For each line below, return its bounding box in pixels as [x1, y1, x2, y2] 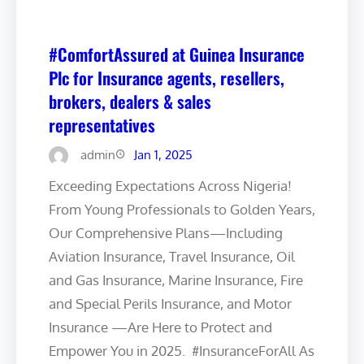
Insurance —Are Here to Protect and [49, 318, 272, 336]
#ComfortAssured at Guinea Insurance [49, 41, 305, 67]
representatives [49, 111, 155, 137]
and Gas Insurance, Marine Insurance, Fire [49, 271, 303, 288]
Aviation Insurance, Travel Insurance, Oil [49, 247, 295, 265]
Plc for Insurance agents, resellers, [49, 64, 284, 90]
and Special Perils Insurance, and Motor [49, 294, 292, 312]
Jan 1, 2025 [134, 146, 193, 162]
